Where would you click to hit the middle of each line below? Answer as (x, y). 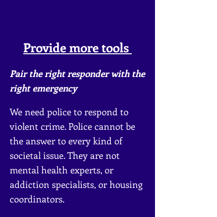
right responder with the (95, 73)
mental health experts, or (62, 170)
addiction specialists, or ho (65, 184)
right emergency (43, 88)
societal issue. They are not (65, 155)
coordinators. (37, 199)
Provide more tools (77, 47)
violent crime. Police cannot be (72, 126)
